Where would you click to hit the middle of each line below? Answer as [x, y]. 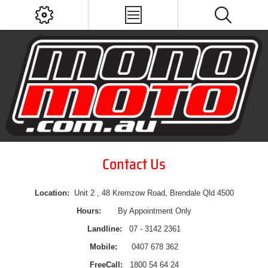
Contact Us [134, 165]
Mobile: [103, 247]
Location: [54, 193]
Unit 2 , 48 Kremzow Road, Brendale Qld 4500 [154, 193]
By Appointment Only [146, 211]
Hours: [89, 211]
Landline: [105, 229]
